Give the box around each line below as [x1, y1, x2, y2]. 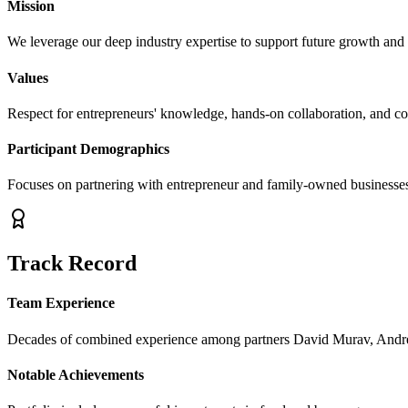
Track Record [7, 251, 137, 276]
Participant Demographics [7, 141, 169, 158]
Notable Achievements [7, 367, 144, 383]
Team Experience [7, 295, 115, 311]
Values [7, 69, 48, 86]
